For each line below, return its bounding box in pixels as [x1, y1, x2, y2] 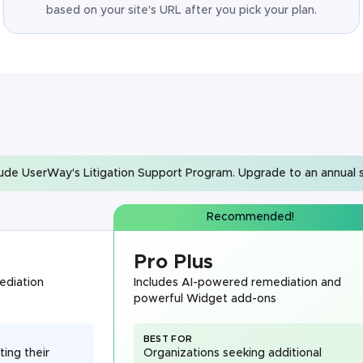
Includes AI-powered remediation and [133, 277, 341, 288]
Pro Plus [133, 253, 213, 272]
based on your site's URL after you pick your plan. [46, 5, 317, 16]
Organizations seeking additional [143, 348, 322, 359]
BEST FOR [143, 335, 193, 344]
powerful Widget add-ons [133, 293, 276, 305]
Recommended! [207, 211, 294, 223]
